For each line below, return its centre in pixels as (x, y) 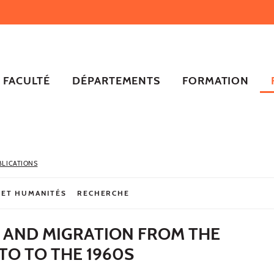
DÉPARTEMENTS (117, 80)
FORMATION (216, 80)
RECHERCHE (103, 193)
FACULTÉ (27, 80)
